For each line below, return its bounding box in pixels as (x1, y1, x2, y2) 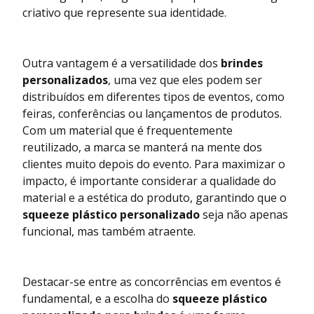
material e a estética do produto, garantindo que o (22, 190, 287, 206)
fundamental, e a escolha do (22, 291, 172, 307)
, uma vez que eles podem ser (108, 72, 262, 88)
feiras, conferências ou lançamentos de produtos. (22, 106, 282, 122)
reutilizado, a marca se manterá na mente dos (22, 139, 262, 156)
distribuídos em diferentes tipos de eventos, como (22, 89, 285, 105)
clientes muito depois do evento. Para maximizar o (22, 156, 285, 172)
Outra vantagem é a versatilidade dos (22, 55, 221, 71)
